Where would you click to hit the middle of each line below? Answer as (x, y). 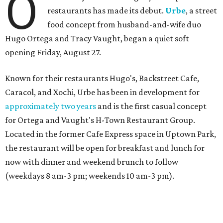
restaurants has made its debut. (107, 11)
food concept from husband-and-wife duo (124, 25)
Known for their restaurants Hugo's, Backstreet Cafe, (102, 78)
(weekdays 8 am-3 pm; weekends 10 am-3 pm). (90, 176)
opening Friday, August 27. (53, 53)
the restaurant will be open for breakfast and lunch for (105, 148)
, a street (202, 11)
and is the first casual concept (151, 106)
